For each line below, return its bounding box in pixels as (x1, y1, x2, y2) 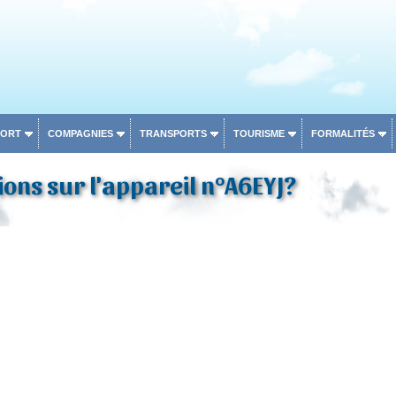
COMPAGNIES (47, 128, 113, 139)
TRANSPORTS (139, 128, 207, 139)
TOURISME (232, 128, 285, 139)
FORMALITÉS (310, 128, 375, 139)
